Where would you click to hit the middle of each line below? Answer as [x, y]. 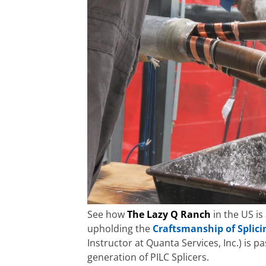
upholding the [120, 229]
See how [107, 215]
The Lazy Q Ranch [169, 215]
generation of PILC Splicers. [148, 257]
